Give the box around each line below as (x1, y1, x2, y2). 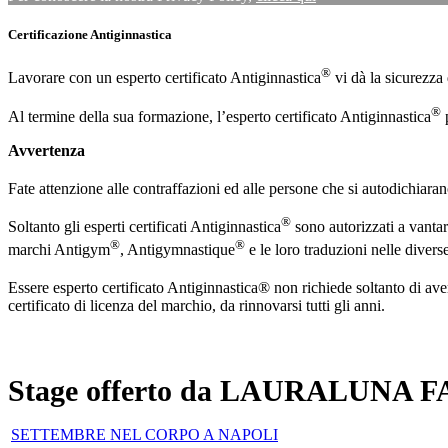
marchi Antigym (8, 240, 110, 258)
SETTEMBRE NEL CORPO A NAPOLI (11, 426, 278, 444)
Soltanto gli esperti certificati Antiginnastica (8, 218, 281, 236)
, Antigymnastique (120, 240, 235, 258)
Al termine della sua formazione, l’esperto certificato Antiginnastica (8, 108, 431, 125)
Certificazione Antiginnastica (8, 27, 172, 43)
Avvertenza (8, 142, 85, 159)
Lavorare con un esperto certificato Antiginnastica (8, 69, 321, 87)
